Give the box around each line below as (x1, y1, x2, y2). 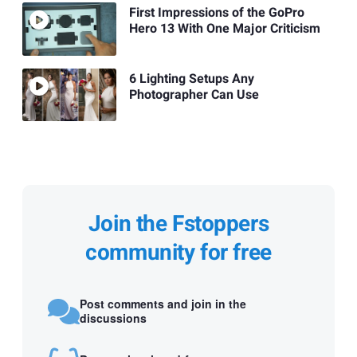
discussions (80, 310, 147, 327)
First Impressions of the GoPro (128, 3, 304, 23)
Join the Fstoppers (88, 207, 269, 241)
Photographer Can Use (128, 84, 259, 104)
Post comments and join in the (80, 296, 246, 312)
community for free (85, 236, 272, 269)
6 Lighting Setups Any (128, 69, 254, 88)
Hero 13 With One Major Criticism (128, 19, 320, 39)
